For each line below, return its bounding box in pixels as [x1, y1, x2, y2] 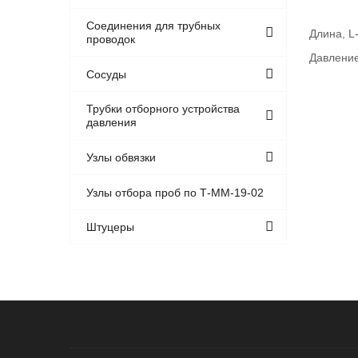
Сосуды [86, 67, 127, 81]
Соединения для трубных [86, 19, 221, 33]
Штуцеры [86, 221, 135, 234]
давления [86, 116, 137, 129]
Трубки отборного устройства [86, 102, 241, 116]
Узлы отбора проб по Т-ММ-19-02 [86, 185, 265, 199]
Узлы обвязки [86, 151, 157, 164]
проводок [86, 33, 136, 46]
